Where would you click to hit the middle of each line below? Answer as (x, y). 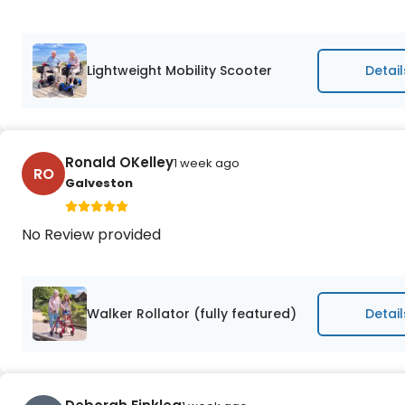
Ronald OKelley (119, 162)
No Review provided (91, 235)
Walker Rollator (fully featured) (192, 313)
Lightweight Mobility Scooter (179, 70)
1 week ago (207, 163)
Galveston (99, 183)
